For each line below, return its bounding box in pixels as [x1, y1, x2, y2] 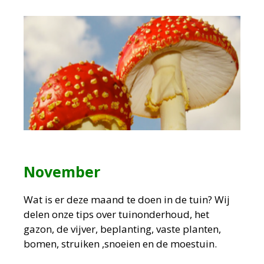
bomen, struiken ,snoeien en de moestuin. [24, 237, 217, 251]
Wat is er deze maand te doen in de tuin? [24, 193, 214, 207]
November [24, 161, 100, 182]
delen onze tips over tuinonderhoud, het [24, 207, 209, 222]
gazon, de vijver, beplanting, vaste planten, [24, 222, 221, 236]
